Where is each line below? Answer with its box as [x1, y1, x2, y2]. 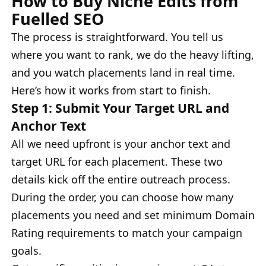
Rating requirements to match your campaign [11, 225, 242, 240]
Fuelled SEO [11, 7, 104, 30]
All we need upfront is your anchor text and [11, 136, 230, 151]
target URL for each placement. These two [11, 154, 223, 169]
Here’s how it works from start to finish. [11, 83, 211, 97]
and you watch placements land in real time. [11, 65, 235, 80]
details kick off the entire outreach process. [11, 172, 230, 186]
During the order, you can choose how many [11, 189, 233, 204]
